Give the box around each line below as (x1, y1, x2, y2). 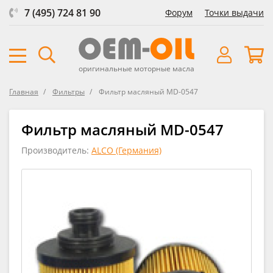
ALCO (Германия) (91, 144, 161, 156)
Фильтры (52, 86, 85, 97)
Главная (9, 86, 38, 97)
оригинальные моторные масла (79, 63, 194, 74)
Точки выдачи (205, 7, 264, 18)
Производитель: (21, 144, 91, 156)
